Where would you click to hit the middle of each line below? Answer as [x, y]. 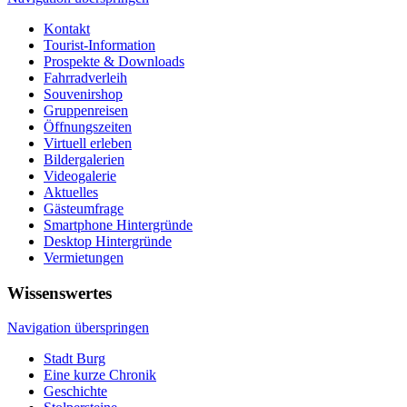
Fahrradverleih [85, 77]
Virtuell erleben [88, 143]
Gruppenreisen [86, 110]
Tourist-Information [99, 45]
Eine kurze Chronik [100, 375]
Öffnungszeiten [88, 126]
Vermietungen [84, 257]
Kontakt [67, 28]
